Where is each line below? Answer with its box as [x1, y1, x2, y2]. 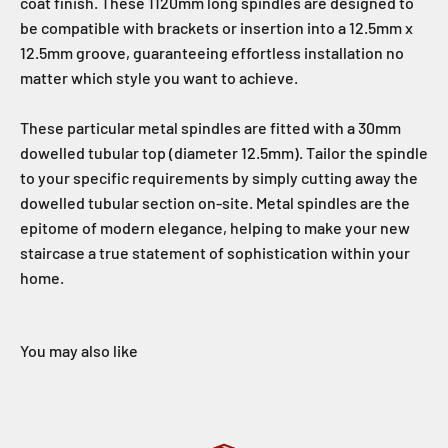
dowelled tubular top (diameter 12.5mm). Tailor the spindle [20, 143, 428, 163]
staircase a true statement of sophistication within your [20, 243, 410, 263]
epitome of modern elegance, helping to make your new [20, 218, 410, 238]
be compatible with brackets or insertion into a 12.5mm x [20, 18, 413, 38]
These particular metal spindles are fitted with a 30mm [20, 118, 401, 138]
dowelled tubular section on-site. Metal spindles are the [20, 193, 410, 213]
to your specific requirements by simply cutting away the [20, 168, 418, 188]
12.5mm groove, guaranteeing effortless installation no [20, 43, 404, 63]
